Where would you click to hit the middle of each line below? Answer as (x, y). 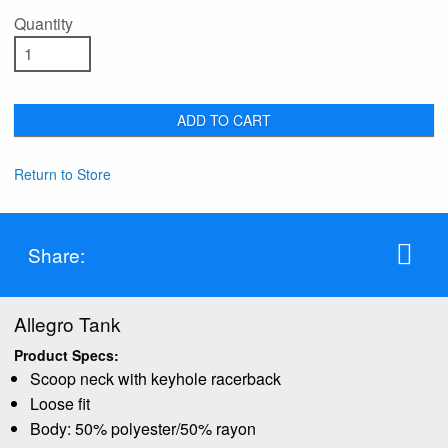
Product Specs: (66, 354)
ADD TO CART (224, 119)
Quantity (43, 23)
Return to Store (62, 173)
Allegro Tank (67, 323)
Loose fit (60, 403)
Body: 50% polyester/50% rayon (143, 428)
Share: (56, 254)
